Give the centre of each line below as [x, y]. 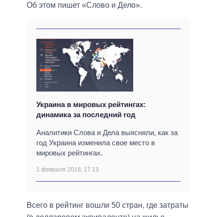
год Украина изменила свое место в [96, 143]
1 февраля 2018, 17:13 [68, 170]
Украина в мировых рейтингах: [91, 105]
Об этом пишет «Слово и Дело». [84, 5]
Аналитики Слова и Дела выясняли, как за [107, 133]
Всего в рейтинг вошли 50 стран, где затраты [108, 205]
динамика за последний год [86, 115]
